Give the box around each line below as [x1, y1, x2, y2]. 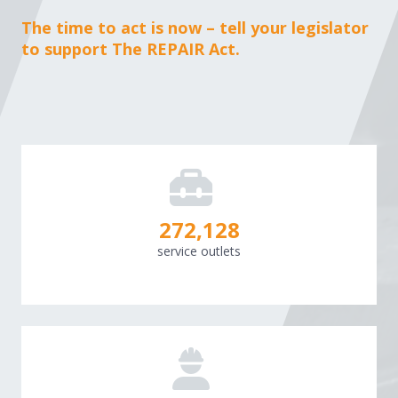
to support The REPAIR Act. [21, 37, 240, 60]
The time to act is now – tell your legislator [21, 16, 369, 38]
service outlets [157, 242, 241, 259]
